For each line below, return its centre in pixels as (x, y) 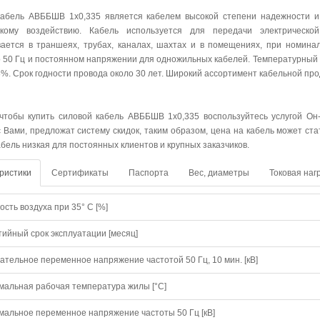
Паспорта (149, 173)
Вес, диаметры (219, 173)
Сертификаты (80, 173)
